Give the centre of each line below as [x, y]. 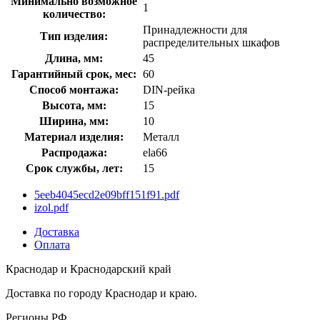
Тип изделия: [74, 36]
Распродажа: [74, 152]
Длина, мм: [74, 58]
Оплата [52, 244]
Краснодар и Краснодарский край [89, 269]
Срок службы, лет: [74, 168]
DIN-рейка [169, 89]
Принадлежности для [195, 29]
